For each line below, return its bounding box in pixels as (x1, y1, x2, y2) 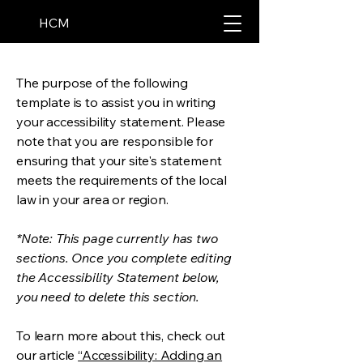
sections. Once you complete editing (16, 250, 232, 266)
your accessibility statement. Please (16, 113, 226, 130)
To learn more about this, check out (16, 327, 225, 344)
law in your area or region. (16, 191, 169, 207)
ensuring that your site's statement (16, 152, 222, 169)
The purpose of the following (16, 75, 188, 91)
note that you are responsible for (16, 133, 213, 149)
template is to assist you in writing (16, 94, 216, 110)
